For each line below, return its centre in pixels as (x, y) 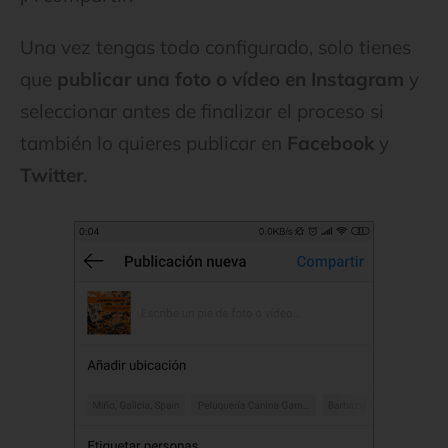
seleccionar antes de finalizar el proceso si (202, 110)
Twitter (51, 174)
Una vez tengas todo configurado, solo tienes (215, 46)
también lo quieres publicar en (153, 142)
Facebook (330, 142)
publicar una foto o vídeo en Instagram (230, 78)
